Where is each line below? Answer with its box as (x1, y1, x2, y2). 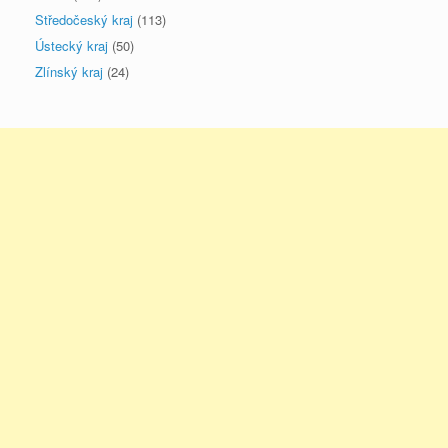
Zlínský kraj (35, 62, 103, 82)
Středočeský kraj (35, 10, 133, 30)
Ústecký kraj (35, 36, 108, 56)
